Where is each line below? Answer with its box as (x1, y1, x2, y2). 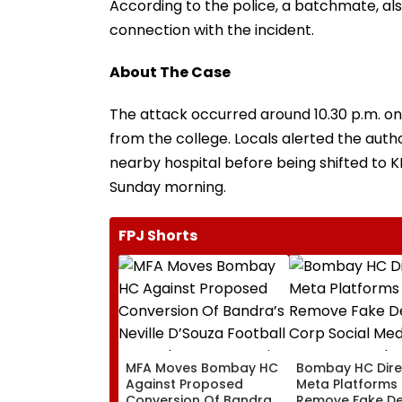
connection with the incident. (109, 19, 314, 40)
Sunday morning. (109, 176, 226, 197)
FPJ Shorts (118, 224, 197, 246)
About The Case (109, 61, 231, 83)
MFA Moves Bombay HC (126, 358, 278, 377)
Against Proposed (126, 374, 243, 393)
